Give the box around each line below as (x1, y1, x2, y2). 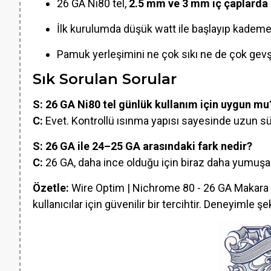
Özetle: (33, 181, 69, 194)
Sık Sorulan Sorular (33, 70, 177, 88)
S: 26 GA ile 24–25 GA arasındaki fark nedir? (33, 140, 252, 152)
